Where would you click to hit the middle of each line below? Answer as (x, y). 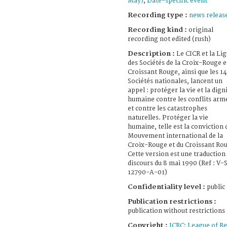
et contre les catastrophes (167, 108)
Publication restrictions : (172, 201)
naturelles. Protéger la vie (168, 118)
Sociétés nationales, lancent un (175, 81)
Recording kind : (157, 30)
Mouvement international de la (175, 136)
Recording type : (158, 15)
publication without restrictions (176, 211)
